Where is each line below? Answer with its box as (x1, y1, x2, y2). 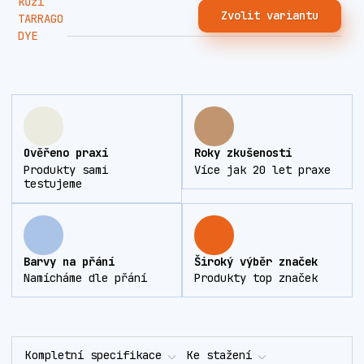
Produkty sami (24, 162, 108, 177)
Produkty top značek (193, 271, 318, 286)
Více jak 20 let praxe (193, 162, 331, 177)
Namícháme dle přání (24, 271, 147, 286)
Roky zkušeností (193, 145, 292, 161)
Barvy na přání (24, 253, 115, 269)
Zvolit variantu (220, 7, 318, 23)
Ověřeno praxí (24, 145, 108, 161)
